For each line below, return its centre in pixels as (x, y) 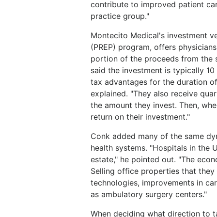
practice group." (120, 16)
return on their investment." (140, 117)
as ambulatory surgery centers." (149, 194)
